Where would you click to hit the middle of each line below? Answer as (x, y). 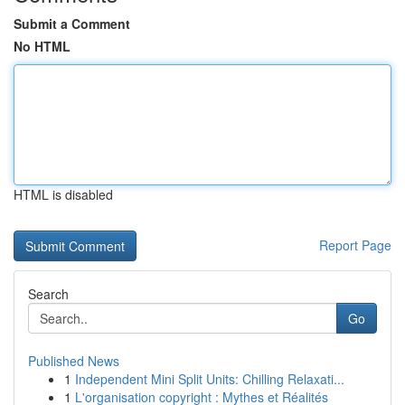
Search (48, 294)
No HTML (42, 46)
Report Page (355, 245)
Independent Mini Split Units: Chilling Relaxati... (210, 379)
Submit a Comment (72, 24)
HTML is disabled (63, 194)
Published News (74, 361)
